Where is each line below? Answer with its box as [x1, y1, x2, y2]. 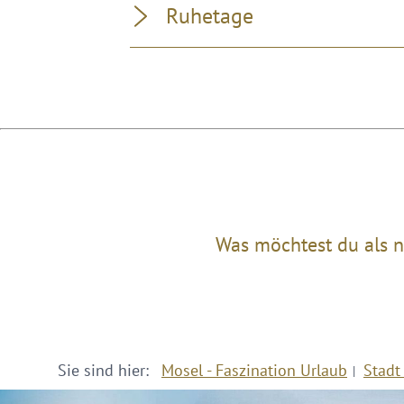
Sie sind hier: [58, 360, 153, 381]
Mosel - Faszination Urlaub [161, 360, 347, 381]
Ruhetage [166, 2, 253, 30]
